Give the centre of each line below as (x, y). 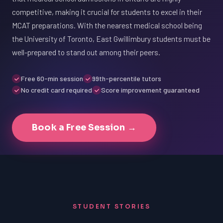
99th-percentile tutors (127, 78)
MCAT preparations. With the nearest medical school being (107, 25)
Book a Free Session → (84, 127)
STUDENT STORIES (111, 206)
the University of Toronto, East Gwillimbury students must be (111, 39)
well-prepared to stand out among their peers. (86, 52)
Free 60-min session (52, 78)
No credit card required (56, 90)
